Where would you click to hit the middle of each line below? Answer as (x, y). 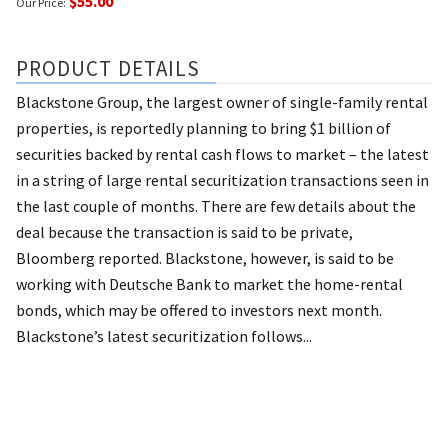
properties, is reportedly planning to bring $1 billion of (203, 127)
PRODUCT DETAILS (108, 68)
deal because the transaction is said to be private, (184, 231)
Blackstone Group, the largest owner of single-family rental (222, 101)
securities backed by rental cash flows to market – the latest (222, 153)
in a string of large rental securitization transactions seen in (222, 179)
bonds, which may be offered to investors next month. (199, 309)
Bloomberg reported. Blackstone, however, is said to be (205, 257)
